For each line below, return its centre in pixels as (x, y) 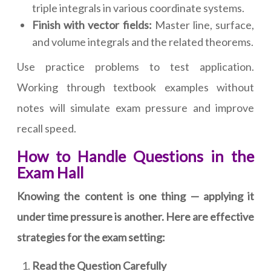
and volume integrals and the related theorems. (143, 42)
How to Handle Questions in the (135, 156)
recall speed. (47, 129)
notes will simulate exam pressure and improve (135, 108)
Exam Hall (50, 173)
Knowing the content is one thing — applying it (135, 196)
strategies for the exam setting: (91, 237)
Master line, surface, (203, 25)
